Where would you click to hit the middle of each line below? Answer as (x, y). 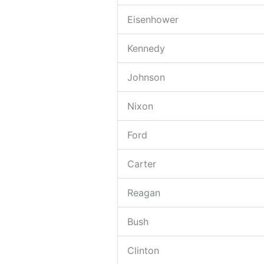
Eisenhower (153, 19)
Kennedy (146, 48)
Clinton (143, 250)
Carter (141, 164)
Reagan (143, 192)
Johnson (146, 77)
